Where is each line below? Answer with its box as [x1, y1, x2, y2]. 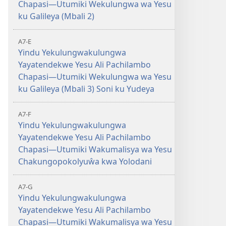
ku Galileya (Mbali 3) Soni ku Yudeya [18, 83, 154, 94]
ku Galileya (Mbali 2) [18, 11, 94, 22]
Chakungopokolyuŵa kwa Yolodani [18, 156, 152, 167]
